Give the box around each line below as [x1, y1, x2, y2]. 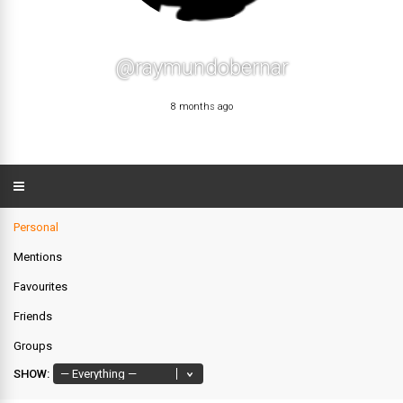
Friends [13, 309, 52, 324]
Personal [13, 220, 58, 235]
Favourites [13, 280, 67, 294]
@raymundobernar [114, 54, 289, 80]
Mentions [13, 250, 62, 264]
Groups [13, 339, 52, 354]
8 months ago [170, 101, 233, 113]
